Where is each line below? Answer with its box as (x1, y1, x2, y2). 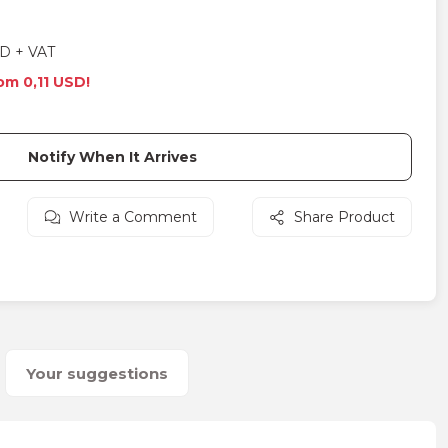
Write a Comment (68, 208, 197, 226)
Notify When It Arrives (27, 148, 197, 166)
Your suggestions (26, 363, 168, 383)
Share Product (294, 208, 395, 226)
